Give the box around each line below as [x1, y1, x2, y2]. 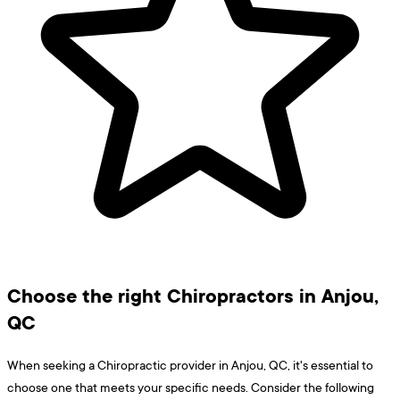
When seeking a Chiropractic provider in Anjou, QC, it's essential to [7, 355, 373, 373]
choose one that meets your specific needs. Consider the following [7, 378, 374, 396]
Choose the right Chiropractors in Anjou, [7, 282, 379, 309]
